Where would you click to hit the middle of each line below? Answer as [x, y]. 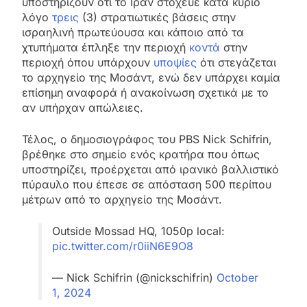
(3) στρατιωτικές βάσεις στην [157, 17]
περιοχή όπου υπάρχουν [88, 62]
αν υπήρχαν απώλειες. [83, 107]
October [237, 277]
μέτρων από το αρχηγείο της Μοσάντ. [122, 199]
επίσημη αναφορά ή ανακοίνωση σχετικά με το [145, 92]
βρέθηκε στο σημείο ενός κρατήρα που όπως [141, 154]
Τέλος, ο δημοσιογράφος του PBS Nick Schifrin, [147, 139]
